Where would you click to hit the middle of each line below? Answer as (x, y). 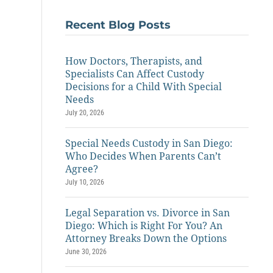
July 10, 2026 (85, 182)
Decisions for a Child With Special (144, 87)
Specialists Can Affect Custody (135, 74)
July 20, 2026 (85, 113)
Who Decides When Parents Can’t (143, 156)
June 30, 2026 (86, 252)
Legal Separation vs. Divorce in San (147, 213)
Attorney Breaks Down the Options (146, 239)
